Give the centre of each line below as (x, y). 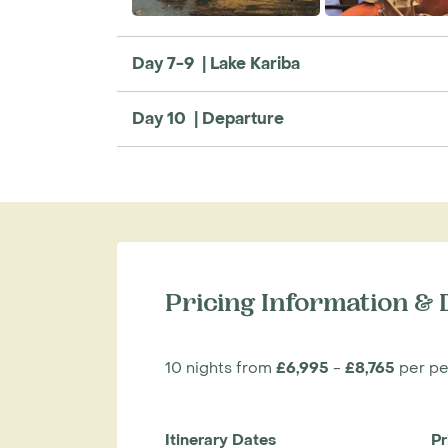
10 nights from (220, 368)
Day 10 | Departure (208, 119)
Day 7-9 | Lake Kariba (216, 64)
